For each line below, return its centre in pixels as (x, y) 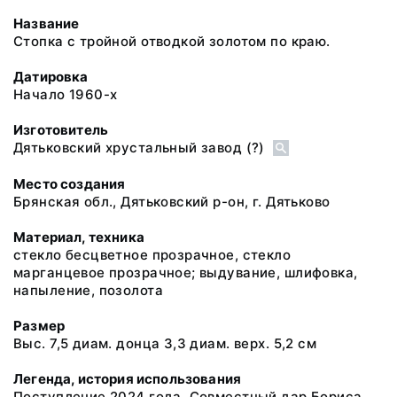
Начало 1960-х (66, 94)
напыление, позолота (88, 290)
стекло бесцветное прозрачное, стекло (152, 254)
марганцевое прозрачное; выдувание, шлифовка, (186, 272)
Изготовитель (61, 130)
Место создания (70, 183)
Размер (39, 325)
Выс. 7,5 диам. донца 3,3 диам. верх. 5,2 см (165, 343)
